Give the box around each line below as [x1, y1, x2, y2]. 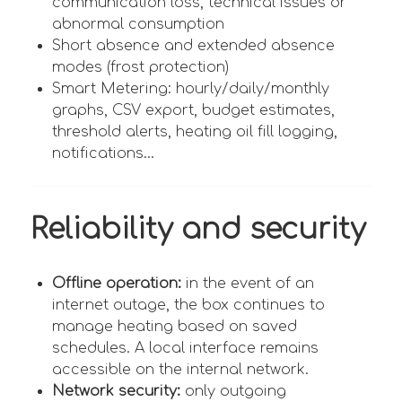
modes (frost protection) [52, 58, 229, 75]
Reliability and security [31, 213, 366, 245]
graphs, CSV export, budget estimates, [52, 101, 335, 118]
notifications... [52, 144, 154, 162]
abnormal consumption [52, 15, 224, 32]
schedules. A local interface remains [52, 339, 319, 356]
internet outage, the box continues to [52, 296, 325, 313]
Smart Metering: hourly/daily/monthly [52, 80, 329, 97]
